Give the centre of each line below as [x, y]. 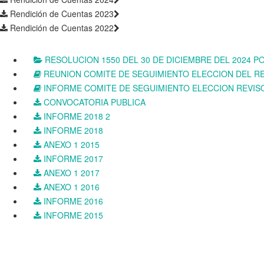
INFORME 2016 [72, 201]
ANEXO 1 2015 [70, 145]
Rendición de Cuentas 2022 [61, 28]
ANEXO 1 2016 [70, 187]
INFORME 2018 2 [76, 116]
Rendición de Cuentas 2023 [61, 14]
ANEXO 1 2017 [70, 173]
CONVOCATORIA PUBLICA [93, 102]
